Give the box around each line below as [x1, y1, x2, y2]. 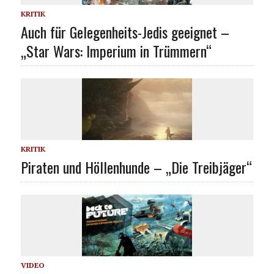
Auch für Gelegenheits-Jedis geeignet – [20, 20, 229, 43]
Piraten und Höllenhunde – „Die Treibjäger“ [20, 155, 252, 178]
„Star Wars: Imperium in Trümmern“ [20, 39, 212, 62]
